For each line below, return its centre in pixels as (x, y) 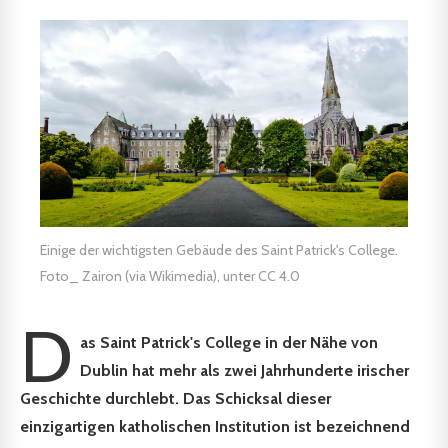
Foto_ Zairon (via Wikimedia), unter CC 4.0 (170, 276)
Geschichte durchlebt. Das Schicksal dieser (175, 399)
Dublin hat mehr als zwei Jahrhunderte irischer (245, 371)
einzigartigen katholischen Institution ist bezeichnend (215, 427)
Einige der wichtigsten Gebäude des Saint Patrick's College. (219, 250)
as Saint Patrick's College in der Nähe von (229, 343)
